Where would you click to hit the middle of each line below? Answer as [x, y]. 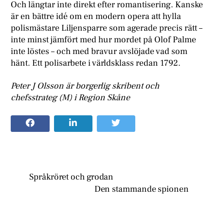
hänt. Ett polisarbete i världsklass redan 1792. [96, 63]
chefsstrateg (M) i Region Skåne [71, 98]
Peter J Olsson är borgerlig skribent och [85, 86]
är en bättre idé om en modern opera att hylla [96, 16]
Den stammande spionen [141, 189]
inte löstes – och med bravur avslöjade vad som [99, 51]
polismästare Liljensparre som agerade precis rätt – [107, 28]
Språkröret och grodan [72, 177]
